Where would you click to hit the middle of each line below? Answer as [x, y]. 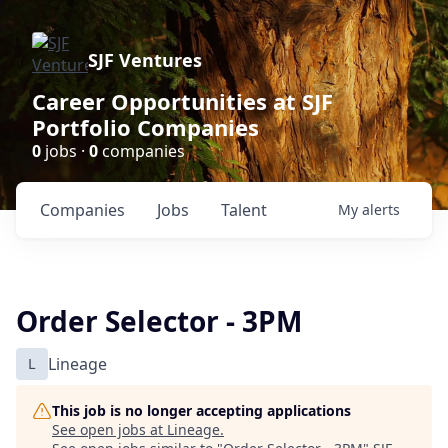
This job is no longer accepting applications [201, 410]
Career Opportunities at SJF [182, 101]
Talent [244, 210]
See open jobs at [109, 429]
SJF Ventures [145, 60]
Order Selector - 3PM [159, 321]
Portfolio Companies [145, 127]
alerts [381, 209]
